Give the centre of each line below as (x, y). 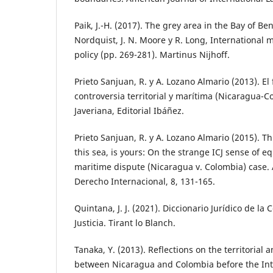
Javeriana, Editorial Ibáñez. (129, 111)
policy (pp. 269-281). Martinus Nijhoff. (152, 55)
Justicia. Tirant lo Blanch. (125, 223)
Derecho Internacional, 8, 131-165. (145, 182)
